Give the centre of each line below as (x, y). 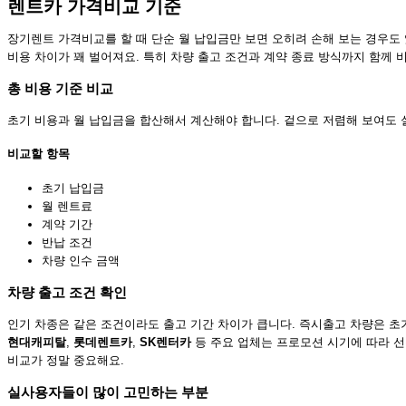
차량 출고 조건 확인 (67, 292)
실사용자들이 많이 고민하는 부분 (108, 392)
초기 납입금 (73, 188)
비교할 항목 (39, 154)
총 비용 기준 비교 (60, 88)
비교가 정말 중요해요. (66, 361)
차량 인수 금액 (81, 260)
